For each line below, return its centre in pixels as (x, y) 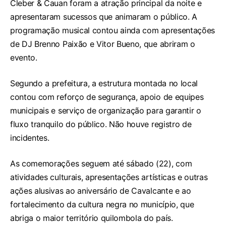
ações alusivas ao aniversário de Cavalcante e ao (101, 191)
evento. (24, 58)
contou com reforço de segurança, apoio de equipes (107, 97)
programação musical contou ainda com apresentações (112, 31)
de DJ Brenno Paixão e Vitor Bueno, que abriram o (103, 44)
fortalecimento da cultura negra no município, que (102, 205)
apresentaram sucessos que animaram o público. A (104, 17)
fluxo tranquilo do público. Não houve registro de (101, 124)
